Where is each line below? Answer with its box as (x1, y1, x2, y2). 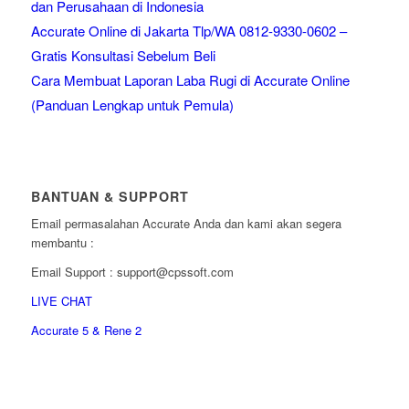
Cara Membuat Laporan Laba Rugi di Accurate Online (30, 70, 350, 90)
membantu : (30, 234, 94, 252)
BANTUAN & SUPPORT (30, 187, 189, 206)
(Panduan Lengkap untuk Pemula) (30, 95, 234, 115)
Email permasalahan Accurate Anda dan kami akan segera (30, 215, 341, 233)
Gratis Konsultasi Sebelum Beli (30, 46, 215, 66)
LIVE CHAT (30, 292, 92, 310)
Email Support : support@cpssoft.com (30, 263, 234, 281)
